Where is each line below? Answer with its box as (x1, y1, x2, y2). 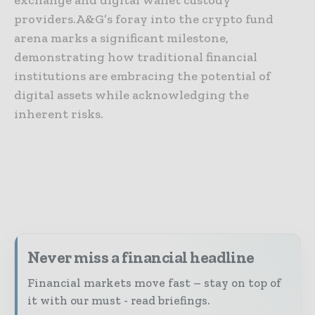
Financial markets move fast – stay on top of (27, 275, 281, 290)
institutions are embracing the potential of (14, 67, 271, 84)
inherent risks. (14, 105, 103, 122)
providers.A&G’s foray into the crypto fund (14, 11, 274, 27)
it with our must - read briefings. (27, 292, 210, 307)
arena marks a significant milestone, (14, 30, 229, 46)
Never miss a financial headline (27, 247, 255, 267)
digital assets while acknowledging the (14, 86, 249, 103)
